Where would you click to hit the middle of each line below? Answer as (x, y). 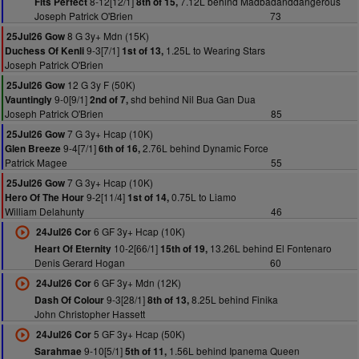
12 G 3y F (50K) (100, 85)
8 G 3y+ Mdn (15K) (107, 36)
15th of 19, (184, 249)
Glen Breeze (33, 149)
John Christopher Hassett (89, 314)
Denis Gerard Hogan (79, 262)
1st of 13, (143, 51)
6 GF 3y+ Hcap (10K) (138, 231)
